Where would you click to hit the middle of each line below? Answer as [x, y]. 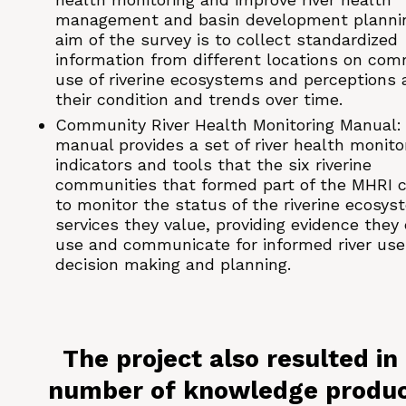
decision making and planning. [173, 265]
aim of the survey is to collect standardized [227, 40]
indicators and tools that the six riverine [213, 165]
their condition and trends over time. [199, 100]
